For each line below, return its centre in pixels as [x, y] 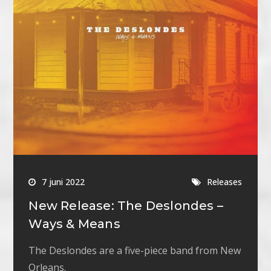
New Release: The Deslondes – [126, 206]
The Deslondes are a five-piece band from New [135, 251]
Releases [225, 182]
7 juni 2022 [64, 182]
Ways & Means [74, 224]
